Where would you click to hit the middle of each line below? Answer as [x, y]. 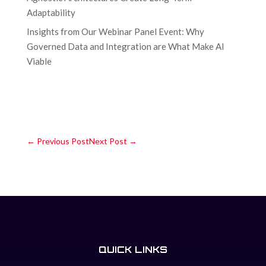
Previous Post [63, 141]
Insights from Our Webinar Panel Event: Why [115, 32]
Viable [39, 61]
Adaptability [51, 12]
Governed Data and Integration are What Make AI [125, 47]
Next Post [108, 141]
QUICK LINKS [133, 249]
